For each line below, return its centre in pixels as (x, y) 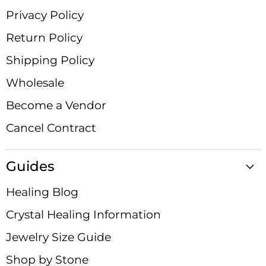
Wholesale (35, 83)
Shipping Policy (50, 61)
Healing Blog (42, 192)
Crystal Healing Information (83, 215)
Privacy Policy (45, 15)
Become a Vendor (56, 106)
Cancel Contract (51, 128)
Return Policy (44, 38)
